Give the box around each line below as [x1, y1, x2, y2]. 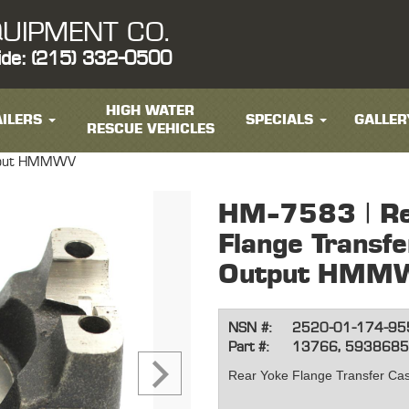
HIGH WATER [106, 104, 195, 118]
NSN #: [228, 321, 271, 336]
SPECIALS [245, 113, 313, 127]
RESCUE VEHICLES [86, 122, 215, 136]
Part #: [228, 341, 268, 355]
